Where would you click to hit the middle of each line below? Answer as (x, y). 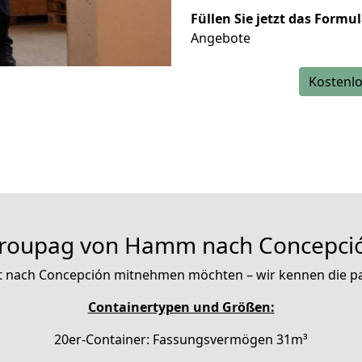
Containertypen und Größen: (181, 307)
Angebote (221, 38)
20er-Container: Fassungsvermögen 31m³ (181, 339)
